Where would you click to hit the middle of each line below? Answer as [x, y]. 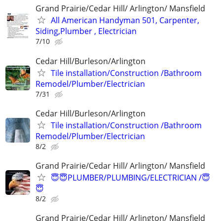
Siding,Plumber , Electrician [86, 31]
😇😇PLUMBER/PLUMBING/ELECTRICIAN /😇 [130, 177]
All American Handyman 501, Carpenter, [125, 20]
